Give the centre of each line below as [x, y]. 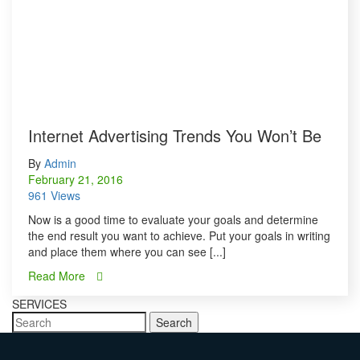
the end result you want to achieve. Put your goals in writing [179, 236]
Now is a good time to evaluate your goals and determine [173, 220]
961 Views [54, 196]
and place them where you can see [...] [127, 252]
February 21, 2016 [76, 180]
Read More [58, 276]
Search [174, 323]
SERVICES [39, 304]
